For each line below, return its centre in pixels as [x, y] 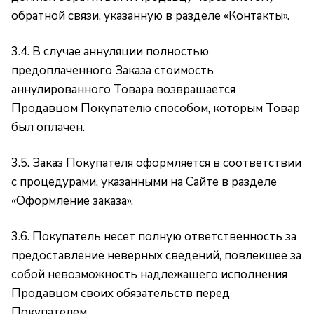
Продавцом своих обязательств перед [121, 293]
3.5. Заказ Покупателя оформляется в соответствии [156, 163]
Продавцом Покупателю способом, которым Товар [156, 108]
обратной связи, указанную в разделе [117, 16]
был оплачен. [48, 127]
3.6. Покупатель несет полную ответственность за [154, 237]
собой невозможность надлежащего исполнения [149, 274]
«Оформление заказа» [71, 201]
